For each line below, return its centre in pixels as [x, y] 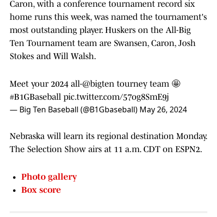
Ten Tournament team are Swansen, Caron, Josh [103, 43]
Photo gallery [49, 177]
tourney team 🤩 [147, 84]
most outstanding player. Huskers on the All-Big [100, 30]
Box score [41, 190]
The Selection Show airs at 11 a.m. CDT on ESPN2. [106, 149]
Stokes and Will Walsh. [53, 56]
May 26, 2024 [163, 110]
